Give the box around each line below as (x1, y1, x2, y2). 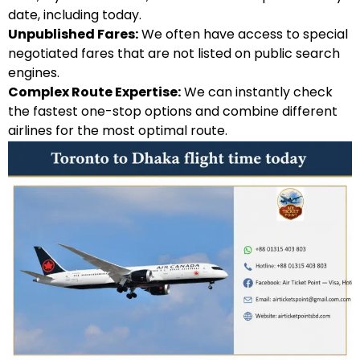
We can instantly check (181, 82, 333, 101)
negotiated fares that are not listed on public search (8, 43, 340, 63)
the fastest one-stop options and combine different (8, 101, 337, 121)
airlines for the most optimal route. (8, 121, 227, 140)
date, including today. (8, 5, 141, 24)
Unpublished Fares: (8, 24, 138, 43)
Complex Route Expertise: (8, 82, 181, 101)
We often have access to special (138, 24, 348, 43)
